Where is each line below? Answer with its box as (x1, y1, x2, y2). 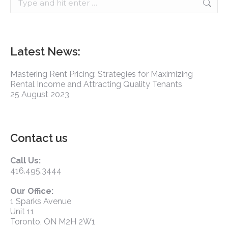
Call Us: (10, 156, 41, 165)
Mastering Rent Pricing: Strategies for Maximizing (10, 69, 193, 79)
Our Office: (10, 186, 53, 196)
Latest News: (10, 45, 80, 58)
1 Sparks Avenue (10, 196, 71, 206)
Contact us (10, 131, 68, 145)
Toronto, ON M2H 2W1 (10, 217, 95, 226)
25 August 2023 (10, 90, 69, 99)
